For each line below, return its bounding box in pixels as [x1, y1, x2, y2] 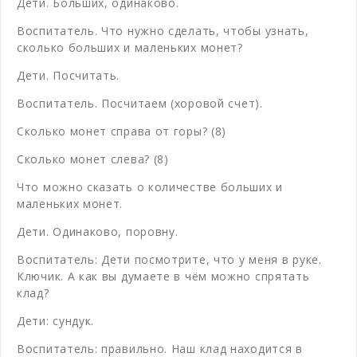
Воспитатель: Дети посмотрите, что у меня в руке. [17, 251, 322, 267]
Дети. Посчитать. [17, 67, 120, 83]
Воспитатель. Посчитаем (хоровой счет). [17, 95, 263, 111]
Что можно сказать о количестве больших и [17, 178, 283, 194]
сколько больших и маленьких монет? [17, 39, 243, 55]
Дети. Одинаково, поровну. [17, 223, 178, 239]
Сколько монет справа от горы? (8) [17, 123, 227, 139]
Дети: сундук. [17, 312, 95, 328]
